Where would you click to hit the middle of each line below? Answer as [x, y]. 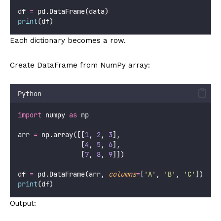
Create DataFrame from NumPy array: [80, 65]
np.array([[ [61, 134]
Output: [23, 203]
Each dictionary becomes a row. [68, 40]
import [30, 115]
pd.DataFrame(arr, [71, 174]
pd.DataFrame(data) [71, 11]
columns [122, 174]
